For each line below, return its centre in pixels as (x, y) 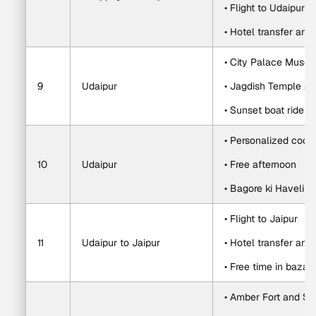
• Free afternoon (260, 164)
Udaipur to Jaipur (121, 243)
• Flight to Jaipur (261, 219)
